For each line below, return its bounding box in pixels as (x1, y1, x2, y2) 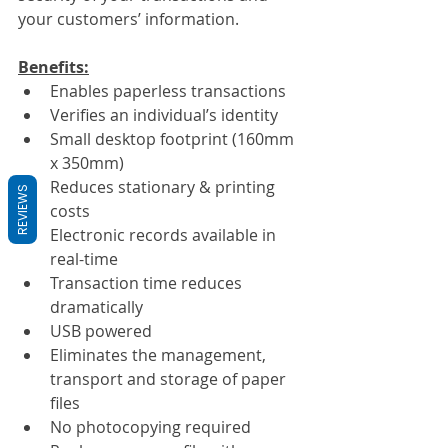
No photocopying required (50, 415, 251, 438)
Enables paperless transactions (50, 79, 286, 102)
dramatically (50, 295, 143, 318)
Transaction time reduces (50, 271, 246, 294)
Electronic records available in (50, 223, 280, 246)
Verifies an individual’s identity (50, 103, 278, 126)
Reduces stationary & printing (50, 175, 279, 198)
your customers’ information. (18, 7, 239, 30)
